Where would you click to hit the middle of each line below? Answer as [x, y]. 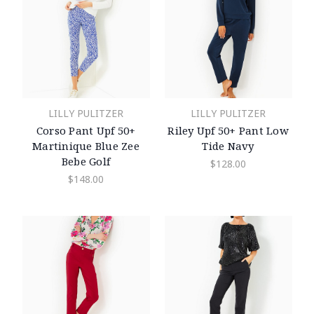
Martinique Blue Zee [86, 146]
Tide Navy [228, 146]
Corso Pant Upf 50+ [86, 131]
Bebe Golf [86, 162]
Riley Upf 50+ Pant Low [228, 131]
